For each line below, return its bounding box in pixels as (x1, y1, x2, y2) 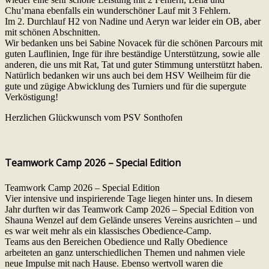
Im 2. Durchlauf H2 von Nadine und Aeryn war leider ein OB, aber (5, 16, 261, 27)
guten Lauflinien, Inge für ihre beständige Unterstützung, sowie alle (5, 49, 260, 59)
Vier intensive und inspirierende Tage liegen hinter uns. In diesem (5, 193, 252, 204)
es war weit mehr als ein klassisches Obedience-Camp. (5, 225, 211, 236)
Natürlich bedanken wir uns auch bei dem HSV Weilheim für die (5, 70, 250, 81)
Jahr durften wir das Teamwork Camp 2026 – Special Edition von (5, 204, 254, 214)
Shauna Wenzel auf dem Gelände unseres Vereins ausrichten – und (5, 214, 257, 225)
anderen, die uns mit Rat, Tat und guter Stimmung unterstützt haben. (5, 59, 262, 70)
